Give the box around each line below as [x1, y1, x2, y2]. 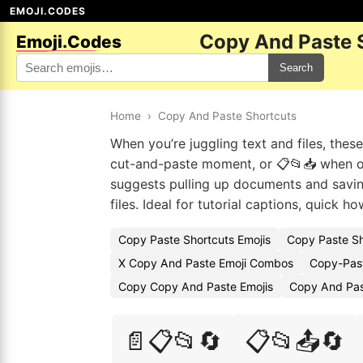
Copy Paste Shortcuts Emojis [118, 233, 271, 246]
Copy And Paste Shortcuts [158, 109, 297, 122]
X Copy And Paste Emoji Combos [118, 256, 293, 270]
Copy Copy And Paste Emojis [118, 280, 273, 293]
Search [280, 62, 313, 74]
